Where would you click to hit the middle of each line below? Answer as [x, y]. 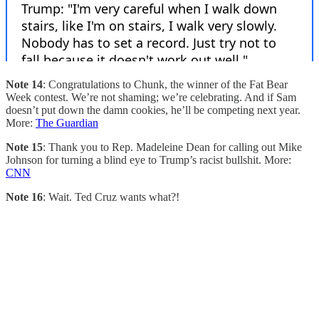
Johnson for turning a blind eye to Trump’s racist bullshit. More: [148, 159]
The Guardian [67, 122]
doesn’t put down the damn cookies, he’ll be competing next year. [153, 110]
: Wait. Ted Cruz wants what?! [111, 197]
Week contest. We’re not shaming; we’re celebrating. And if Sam [151, 97]
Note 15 [24, 147]
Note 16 [24, 197]
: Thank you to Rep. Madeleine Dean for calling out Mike [172, 147]
